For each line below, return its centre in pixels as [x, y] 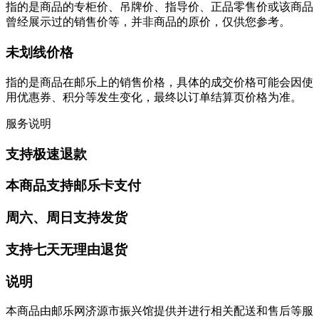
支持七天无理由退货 [67, 249]
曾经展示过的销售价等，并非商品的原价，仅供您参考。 [148, 22]
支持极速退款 [46, 154]
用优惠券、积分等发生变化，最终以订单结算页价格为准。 [154, 97]
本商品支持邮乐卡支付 [73, 186]
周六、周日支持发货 [67, 218]
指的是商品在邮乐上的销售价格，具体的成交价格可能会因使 [159, 82]
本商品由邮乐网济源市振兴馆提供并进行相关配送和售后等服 [159, 311]
